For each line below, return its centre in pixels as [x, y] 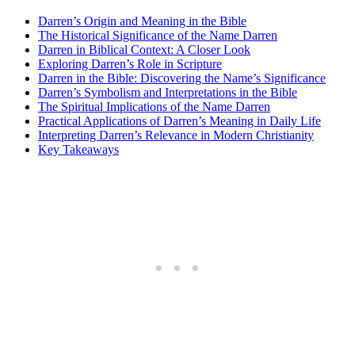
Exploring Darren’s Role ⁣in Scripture [130, 63]
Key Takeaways [78, 149]
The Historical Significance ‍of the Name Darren [158, 35]
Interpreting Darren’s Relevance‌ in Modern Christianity [176, 135]
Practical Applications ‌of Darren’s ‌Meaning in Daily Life [179, 120]
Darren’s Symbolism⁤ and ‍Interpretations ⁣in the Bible [168, 92]
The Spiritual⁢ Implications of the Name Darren [154, 106]
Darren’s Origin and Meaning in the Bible [142, 21]
